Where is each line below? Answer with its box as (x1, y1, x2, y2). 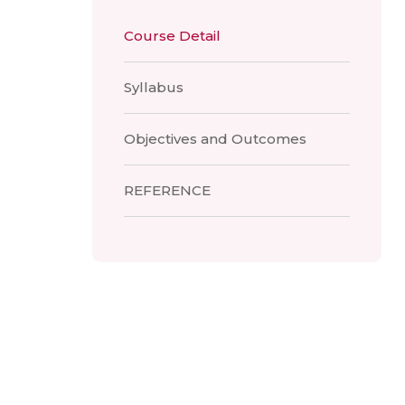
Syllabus (124, 79, 184, 96)
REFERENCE (124, 182, 211, 199)
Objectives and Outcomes (124, 130, 306, 147)
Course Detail (124, 27, 221, 44)
